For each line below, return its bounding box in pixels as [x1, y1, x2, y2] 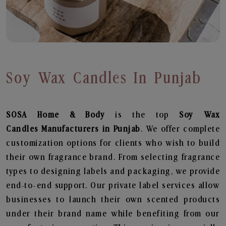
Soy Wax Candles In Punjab [6, 70, 202, 86]
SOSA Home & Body [6, 110, 116, 120]
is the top [115, 110, 180, 120]
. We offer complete [140, 125, 220, 134]
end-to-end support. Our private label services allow [6, 181, 220, 190]
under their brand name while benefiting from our [6, 209, 220, 218]
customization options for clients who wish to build [6, 139, 220, 148]
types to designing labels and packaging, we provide [6, 167, 220, 176]
